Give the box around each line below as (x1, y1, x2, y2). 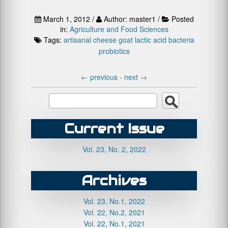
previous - (88, 72, 124, 82)
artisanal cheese (63, 35, 117, 45)
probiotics (98, 46, 130, 56)
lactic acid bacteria (134, 35, 194, 45)
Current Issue (64, 120, 164, 137)
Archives (81, 172, 147, 189)
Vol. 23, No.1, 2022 (83, 196, 145, 206)
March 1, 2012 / (41, 14, 96, 24)
